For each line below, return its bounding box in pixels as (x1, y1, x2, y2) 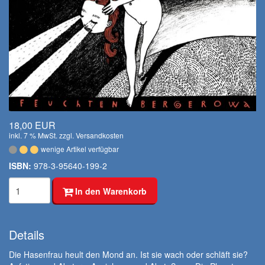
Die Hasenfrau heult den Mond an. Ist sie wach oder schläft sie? (9, 248, 248, 261)
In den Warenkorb (73, 185, 147, 198)
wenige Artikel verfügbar (41, 144, 119, 154)
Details (9, 226, 44, 244)
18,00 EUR (9, 118, 56, 132)
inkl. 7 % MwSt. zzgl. (9, 130, 76, 141)
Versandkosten (76, 130, 124, 141)
